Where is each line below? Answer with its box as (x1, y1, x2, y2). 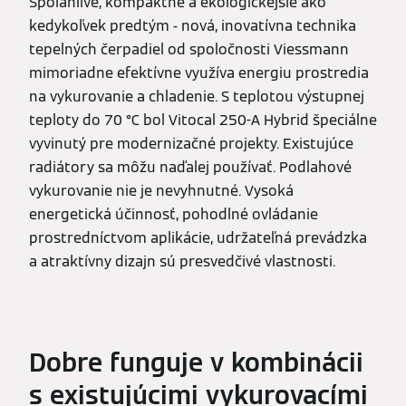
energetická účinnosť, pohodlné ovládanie (29, 204, 318, 224)
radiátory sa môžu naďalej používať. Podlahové (29, 157, 352, 177)
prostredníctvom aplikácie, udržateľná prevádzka (29, 227, 367, 247)
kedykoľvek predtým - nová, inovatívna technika (29, 15, 356, 35)
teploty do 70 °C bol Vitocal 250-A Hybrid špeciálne (29, 110, 377, 130)
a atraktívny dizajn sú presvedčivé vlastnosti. (29, 251, 335, 271)
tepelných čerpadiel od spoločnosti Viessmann (29, 39, 349, 59)
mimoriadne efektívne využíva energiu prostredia (29, 63, 369, 82)
